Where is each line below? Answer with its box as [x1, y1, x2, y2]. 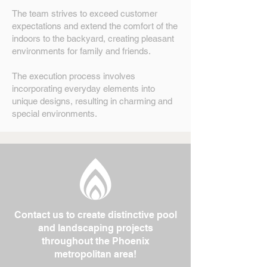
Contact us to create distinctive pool [14, 209, 177, 221]
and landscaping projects [38, 222, 153, 234]
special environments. [12, 108, 97, 119]
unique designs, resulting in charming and [12, 96, 172, 106]
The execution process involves [12, 71, 135, 81]
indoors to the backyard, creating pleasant [12, 33, 174, 44]
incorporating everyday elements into [12, 83, 155, 94]
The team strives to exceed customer [12, 8, 157, 18]
